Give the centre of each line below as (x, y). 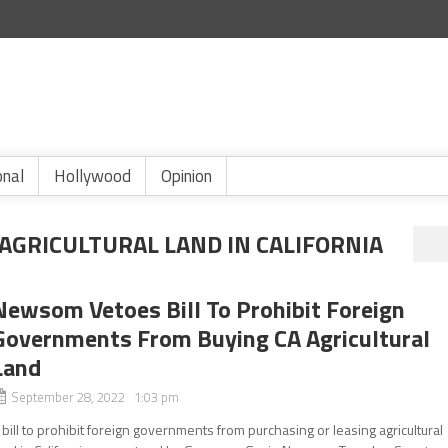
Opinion (186, 176)
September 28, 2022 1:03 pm (95, 397)
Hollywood (92, 176)
